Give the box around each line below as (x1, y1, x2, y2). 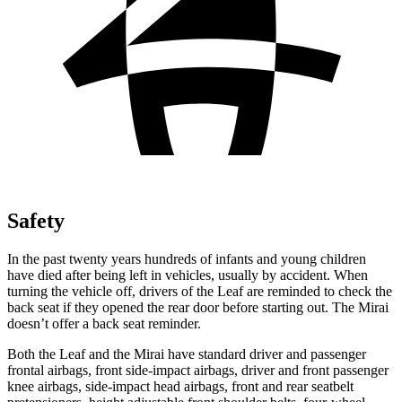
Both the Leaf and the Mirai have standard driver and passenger (7, 345, 366, 362)
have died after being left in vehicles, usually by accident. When (7, 267, 368, 283)
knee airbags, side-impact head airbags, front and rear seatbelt (7, 378, 354, 394)
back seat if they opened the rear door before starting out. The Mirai (7, 299, 389, 315)
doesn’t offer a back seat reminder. (7, 315, 201, 331)
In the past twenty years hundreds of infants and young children (7, 250, 366, 267)
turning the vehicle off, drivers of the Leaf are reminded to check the (7, 283, 392, 299)
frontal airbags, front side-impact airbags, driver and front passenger (7, 362, 389, 378)
